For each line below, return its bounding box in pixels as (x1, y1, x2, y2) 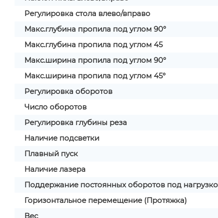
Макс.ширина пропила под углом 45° (24, 71, 165, 80)
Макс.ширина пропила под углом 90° (24, 55, 166, 65)
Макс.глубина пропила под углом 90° (24, 24, 166, 34)
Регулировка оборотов (24, 87, 112, 96)
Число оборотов (24, 102, 87, 111)
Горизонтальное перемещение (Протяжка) (24, 196, 187, 205)
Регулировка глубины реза (24, 118, 127, 127)
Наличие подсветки (24, 133, 99, 143)
